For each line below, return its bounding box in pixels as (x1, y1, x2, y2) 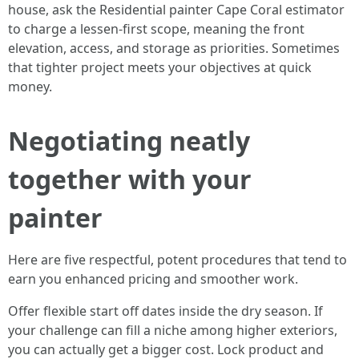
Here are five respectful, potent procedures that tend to (8, 251, 347, 268)
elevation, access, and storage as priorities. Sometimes (8, 39, 340, 57)
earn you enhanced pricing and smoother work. (8, 270, 298, 288)
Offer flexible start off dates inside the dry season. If (8, 302, 323, 320)
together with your (8, 162, 252, 196)
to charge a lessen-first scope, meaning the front (8, 20, 305, 38)
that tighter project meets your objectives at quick (8, 58, 312, 76)
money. (8, 78, 52, 95)
